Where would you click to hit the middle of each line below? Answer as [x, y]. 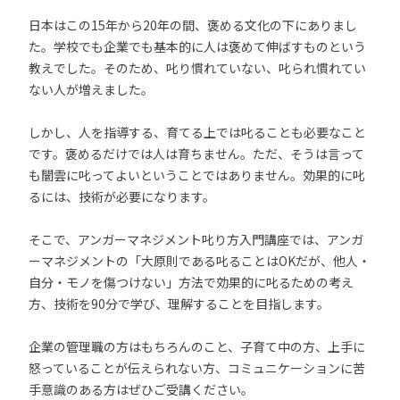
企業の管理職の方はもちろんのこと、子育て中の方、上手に [197, 346]
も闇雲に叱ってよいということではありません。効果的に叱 [197, 175]
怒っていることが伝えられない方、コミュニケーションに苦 [197, 368]
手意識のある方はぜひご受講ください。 [141, 389]
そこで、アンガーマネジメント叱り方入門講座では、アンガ [196, 239]
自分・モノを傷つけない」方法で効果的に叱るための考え [191, 282]
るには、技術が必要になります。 [122, 196]
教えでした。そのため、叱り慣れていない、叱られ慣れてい [197, 68]
